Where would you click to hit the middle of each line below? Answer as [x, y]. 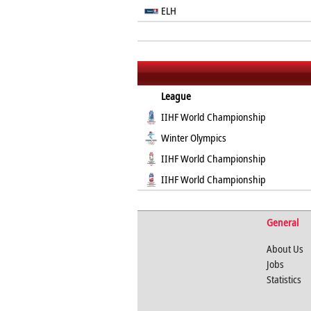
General [282, 222]
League [176, 96]
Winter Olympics [194, 137]
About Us [285, 249]
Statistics [284, 279]
